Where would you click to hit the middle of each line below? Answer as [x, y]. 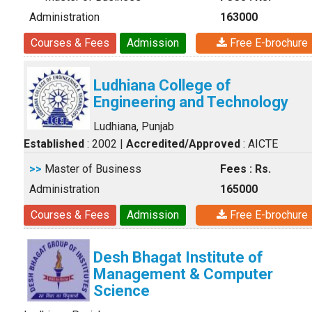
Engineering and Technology [191, 102]
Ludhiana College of [162, 85]
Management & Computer [183, 274]
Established [54, 144]
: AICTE [259, 144]
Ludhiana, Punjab [134, 126]
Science [122, 291]
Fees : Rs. [245, 169]
